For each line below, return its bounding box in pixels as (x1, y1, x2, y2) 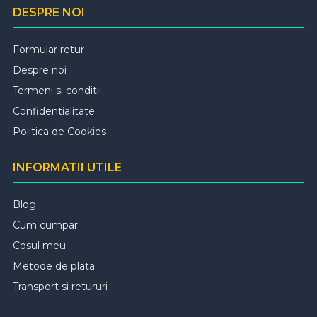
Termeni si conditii (13, 84, 101, 98)
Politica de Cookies (13, 125, 106, 139)
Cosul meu (13, 239, 66, 253)
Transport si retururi (13, 280, 108, 294)
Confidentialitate (13, 105, 95, 118)
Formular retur (13, 43, 84, 57)
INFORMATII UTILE (13, 161, 122, 175)
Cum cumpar (13, 219, 78, 232)
